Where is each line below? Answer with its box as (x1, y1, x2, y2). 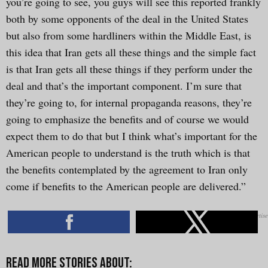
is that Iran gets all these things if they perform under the (6, 61, 252, 76)
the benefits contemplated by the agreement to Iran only (6, 162, 248, 176)
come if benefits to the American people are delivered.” (6, 178, 246, 193)
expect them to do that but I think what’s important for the (6, 128, 257, 143)
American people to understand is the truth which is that (6, 145, 250, 160)
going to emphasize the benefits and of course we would (6, 111, 249, 126)
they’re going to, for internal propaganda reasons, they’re (6, 95, 252, 109)
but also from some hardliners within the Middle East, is (6, 28, 251, 42)
